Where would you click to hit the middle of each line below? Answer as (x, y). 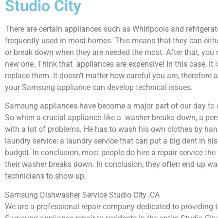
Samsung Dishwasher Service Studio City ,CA (82, 195)
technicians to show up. (45, 176)
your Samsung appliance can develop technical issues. (99, 87)
